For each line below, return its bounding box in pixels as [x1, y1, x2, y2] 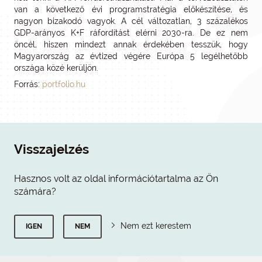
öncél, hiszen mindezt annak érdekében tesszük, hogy [14, 39, 248, 49]
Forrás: [14, 79, 42, 89]
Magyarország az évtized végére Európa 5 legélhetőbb [14, 51, 248, 61]
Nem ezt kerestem [120, 220, 191, 230]
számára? [14, 185, 56, 197]
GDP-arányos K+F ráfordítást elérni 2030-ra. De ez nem [14, 27, 248, 37]
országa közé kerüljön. [14, 63, 98, 73]
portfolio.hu [42, 79, 85, 89]
